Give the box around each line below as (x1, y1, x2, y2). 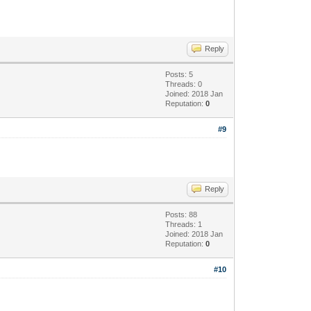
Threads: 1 (165, 219, 203, 228)
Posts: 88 (165, 210, 198, 219)
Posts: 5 (165, 69, 194, 78)
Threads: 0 (165, 79, 203, 88)
